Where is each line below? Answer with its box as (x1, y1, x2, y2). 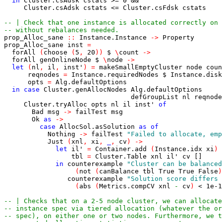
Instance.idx (155, 145, 202, 153)
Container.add (95, 145, 147, 153)
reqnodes (28, 71, 59, 78)
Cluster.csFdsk (123, 4, 178, 11)
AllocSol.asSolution (59, 123, 135, 130)
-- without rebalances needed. (4, 26, 119, 34)
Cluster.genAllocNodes (44, 86, 127, 93)
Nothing (48, 130, 75, 138)
